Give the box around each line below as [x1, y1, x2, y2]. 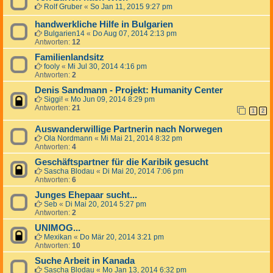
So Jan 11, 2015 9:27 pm [90, 2, 172, 12]
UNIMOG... [35, 223, 80, 233]
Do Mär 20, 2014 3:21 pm [80, 233, 164, 242]
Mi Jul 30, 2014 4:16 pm [68, 62, 147, 71]
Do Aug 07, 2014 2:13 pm [93, 29, 177, 38]
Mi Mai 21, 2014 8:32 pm [101, 134, 182, 143]
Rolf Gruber [44, 2, 82, 12]
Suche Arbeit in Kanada [35, 256, 135, 266]
